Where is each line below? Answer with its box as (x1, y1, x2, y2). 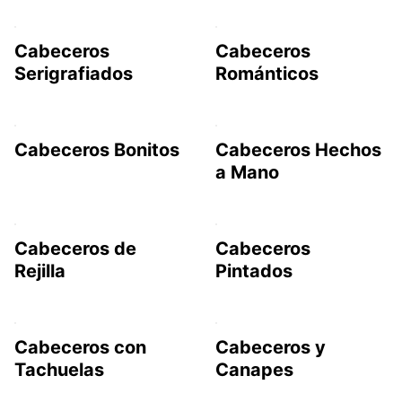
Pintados (215, 259, 293, 282)
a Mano (215, 161, 279, 183)
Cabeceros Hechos (215, 138, 381, 161)
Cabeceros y (215, 336, 326, 358)
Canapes (215, 358, 293, 380)
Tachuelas (14, 358, 104, 380)
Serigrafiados (14, 62, 133, 84)
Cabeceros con (14, 336, 146, 358)
